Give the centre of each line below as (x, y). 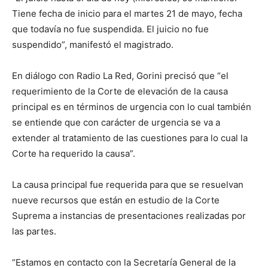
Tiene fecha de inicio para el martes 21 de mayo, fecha (127, 13)
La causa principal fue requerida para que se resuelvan (128, 185)
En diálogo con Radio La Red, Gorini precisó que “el (120, 76)
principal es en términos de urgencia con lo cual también (132, 107)
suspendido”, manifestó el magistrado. (93, 45)
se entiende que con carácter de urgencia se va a (116, 122)
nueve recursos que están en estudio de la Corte (116, 200)
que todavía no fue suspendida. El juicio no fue (110, 29)
